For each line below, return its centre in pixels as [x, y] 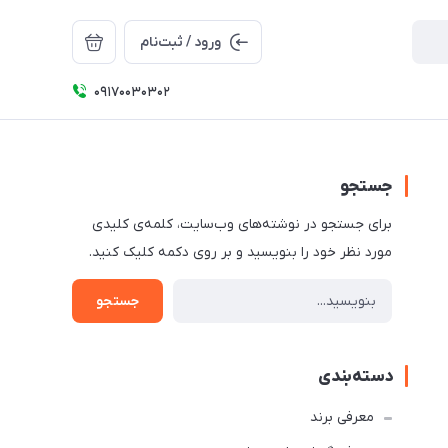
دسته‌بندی [355, 377]
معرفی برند [342, 417]
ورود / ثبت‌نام [180, 42]
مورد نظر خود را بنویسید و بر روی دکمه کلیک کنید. [240, 252]
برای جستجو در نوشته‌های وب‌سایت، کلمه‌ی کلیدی [242, 224]
